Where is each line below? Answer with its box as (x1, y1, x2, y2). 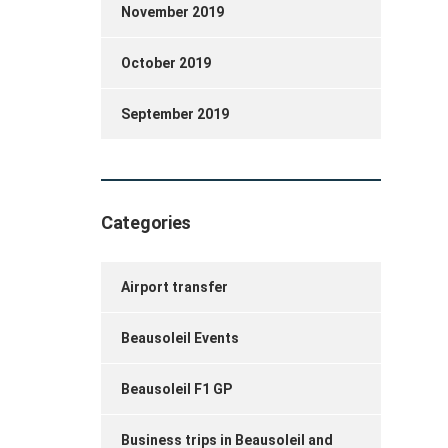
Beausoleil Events (121, 330, 239, 346)
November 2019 (121, 4, 224, 20)
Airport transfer (121, 279, 228, 295)
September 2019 (121, 106, 229, 122)
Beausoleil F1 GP (121, 381, 232, 397)
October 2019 (121, 55, 211, 71)
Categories (101, 212, 191, 233)
